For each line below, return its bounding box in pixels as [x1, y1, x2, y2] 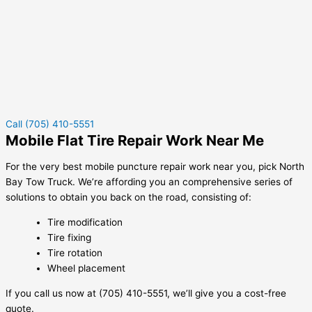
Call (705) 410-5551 [6, 118, 94, 130]
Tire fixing [47, 232, 91, 244]
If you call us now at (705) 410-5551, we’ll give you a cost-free [6, 287, 286, 299]
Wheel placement [47, 263, 125, 274]
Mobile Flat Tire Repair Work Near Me [6, 131, 264, 149]
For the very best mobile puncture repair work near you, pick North [6, 161, 304, 173]
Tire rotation [47, 247, 102, 259]
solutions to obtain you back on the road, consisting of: [6, 192, 251, 203]
